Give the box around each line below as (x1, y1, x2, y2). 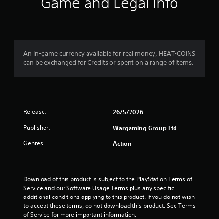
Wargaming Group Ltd (113, 124, 177, 131)
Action (113, 139, 131, 147)
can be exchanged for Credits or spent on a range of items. (23, 58, 194, 66)
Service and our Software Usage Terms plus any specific (23, 184, 174, 192)
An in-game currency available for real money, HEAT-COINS (23, 49, 195, 58)
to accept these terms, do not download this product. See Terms (23, 201, 196, 210)
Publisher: (23, 123, 50, 131)
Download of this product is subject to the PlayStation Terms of (23, 175, 192, 183)
